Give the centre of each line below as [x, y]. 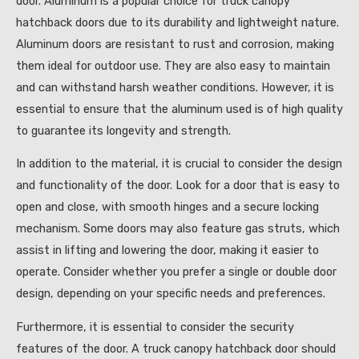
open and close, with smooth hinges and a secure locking [167, 207]
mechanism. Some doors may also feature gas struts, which [178, 229]
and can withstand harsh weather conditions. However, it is [175, 87]
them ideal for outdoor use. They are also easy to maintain [173, 65]
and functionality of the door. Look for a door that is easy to [178, 186]
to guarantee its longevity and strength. [123, 130]
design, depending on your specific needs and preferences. [171, 294]
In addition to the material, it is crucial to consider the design [179, 164]
